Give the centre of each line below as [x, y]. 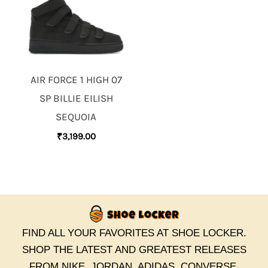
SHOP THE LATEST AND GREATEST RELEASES [134, 249]
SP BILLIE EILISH [76, 98]
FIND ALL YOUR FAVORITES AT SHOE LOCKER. [134, 233]
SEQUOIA [76, 116]
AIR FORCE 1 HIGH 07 [76, 79]
